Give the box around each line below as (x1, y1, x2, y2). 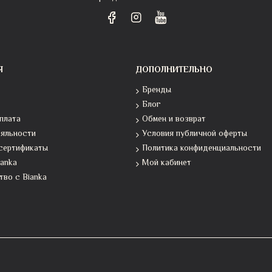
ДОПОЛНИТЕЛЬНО (136, 64, 212, 77)
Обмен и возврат (142, 113, 206, 126)
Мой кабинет (142, 157, 191, 170)
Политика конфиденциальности (142, 142, 261, 155)
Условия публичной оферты (142, 127, 247, 141)
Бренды (142, 84, 171, 97)
